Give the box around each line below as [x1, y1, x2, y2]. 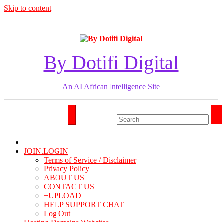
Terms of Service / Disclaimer [44, 156, 136, 164]
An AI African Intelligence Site [62, 82, 160, 91]
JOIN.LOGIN [24, 147, 68, 155]
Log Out [44, 209, 70, 218]
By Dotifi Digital [43, 52, 179, 74]
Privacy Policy [44, 165, 89, 173]
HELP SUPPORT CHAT [44, 200, 124, 209]
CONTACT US [44, 182, 94, 191]
